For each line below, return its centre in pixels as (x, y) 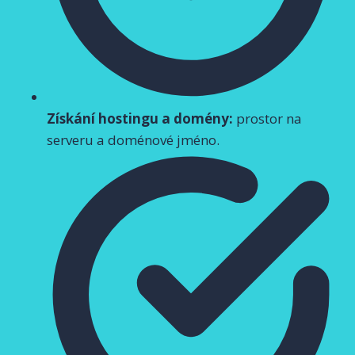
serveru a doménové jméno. (133, 139)
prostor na (267, 118)
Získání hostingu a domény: (140, 118)
